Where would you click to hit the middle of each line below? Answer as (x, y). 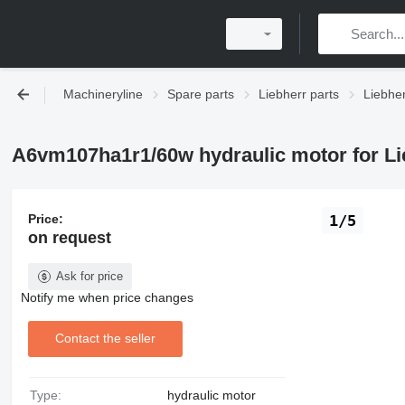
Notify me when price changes (107, 297)
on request (69, 237)
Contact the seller (105, 339)
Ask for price (89, 276)
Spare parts (201, 94)
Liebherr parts (299, 94)
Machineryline (103, 94)
